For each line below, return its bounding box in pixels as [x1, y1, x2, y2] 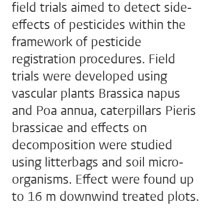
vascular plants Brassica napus [12, 85, 180, 102]
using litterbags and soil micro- [12, 154, 184, 171]
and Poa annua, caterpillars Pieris [12, 102, 196, 119]
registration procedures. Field [12, 51, 175, 68]
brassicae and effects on [12, 119, 147, 137]
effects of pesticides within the [12, 16, 186, 33]
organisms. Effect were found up [12, 171, 194, 188]
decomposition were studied [12, 137, 172, 154]
